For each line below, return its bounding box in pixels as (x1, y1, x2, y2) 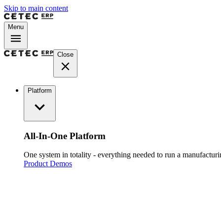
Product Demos (24, 159, 72, 168)
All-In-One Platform (24, 130, 106, 141)
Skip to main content (4, 4, 68, 12)
